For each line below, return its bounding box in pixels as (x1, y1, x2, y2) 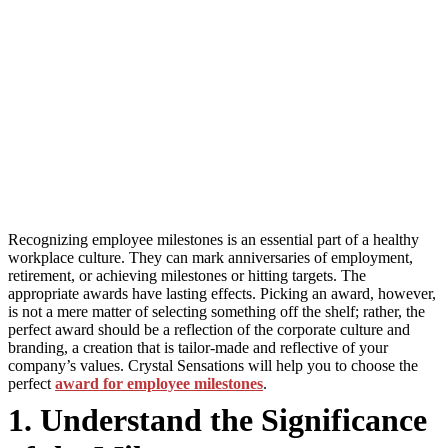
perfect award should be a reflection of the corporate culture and (8, 321, 410, 338)
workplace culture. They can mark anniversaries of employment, (8, 249, 413, 266)
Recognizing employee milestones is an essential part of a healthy (8, 231, 419, 248)
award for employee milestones (55, 375, 263, 392)
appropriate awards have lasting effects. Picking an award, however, (8, 285, 436, 302)
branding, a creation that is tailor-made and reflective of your (8, 339, 388, 356)
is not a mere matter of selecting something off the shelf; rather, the (8, 303, 425, 320)
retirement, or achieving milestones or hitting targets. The (8, 267, 366, 284)
